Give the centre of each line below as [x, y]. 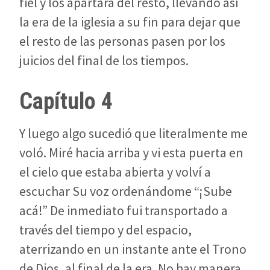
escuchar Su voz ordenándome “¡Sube [126, 191]
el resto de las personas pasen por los [122, 41]
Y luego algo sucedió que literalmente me [133, 133]
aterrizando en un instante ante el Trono [133, 249]
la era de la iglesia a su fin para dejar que [130, 22]
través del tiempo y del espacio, [105, 229]
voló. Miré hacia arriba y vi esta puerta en [131, 152]
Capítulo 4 [66, 102]
